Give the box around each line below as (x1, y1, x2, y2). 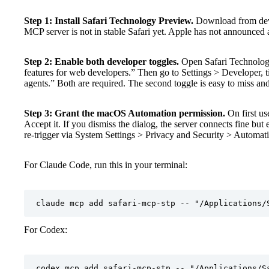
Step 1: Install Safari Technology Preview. (24, 15, 193, 26)
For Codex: (24, 224, 67, 235)
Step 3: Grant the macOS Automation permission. (24, 107, 225, 118)
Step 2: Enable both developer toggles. (24, 56, 179, 67)
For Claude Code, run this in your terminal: (24, 159, 187, 170)
